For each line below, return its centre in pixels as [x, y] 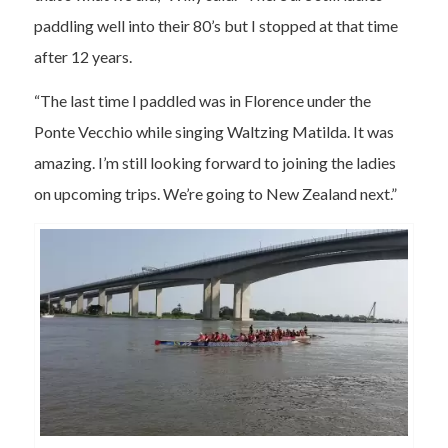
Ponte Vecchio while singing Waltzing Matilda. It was [213, 132]
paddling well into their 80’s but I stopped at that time [215, 25]
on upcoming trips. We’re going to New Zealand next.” [216, 194]
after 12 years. [83, 56]
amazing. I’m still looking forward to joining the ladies [214, 163]
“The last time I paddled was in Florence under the [202, 101]
